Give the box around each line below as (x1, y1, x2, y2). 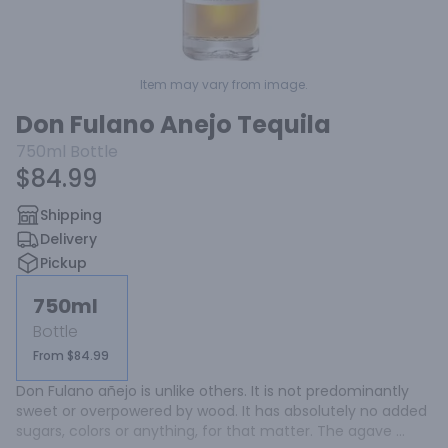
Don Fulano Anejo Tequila (16, 108, 331, 141)
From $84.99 (33, 347, 109, 364)
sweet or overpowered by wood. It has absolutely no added (16, 401, 427, 421)
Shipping (40, 205, 102, 225)
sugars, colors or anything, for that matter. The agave (16, 421, 392, 441)
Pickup (40, 253, 87, 273)
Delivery (40, 229, 97, 249)
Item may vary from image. (140, 76, 308, 93)
